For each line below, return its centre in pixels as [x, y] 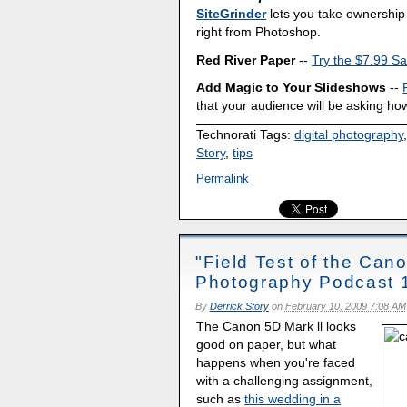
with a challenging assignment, [285, 381]
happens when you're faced [276, 363]
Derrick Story [239, 306]
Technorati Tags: [246, 135]
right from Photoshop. [259, 31]
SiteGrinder [232, 13]
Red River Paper [246, 60]
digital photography [349, 135]
